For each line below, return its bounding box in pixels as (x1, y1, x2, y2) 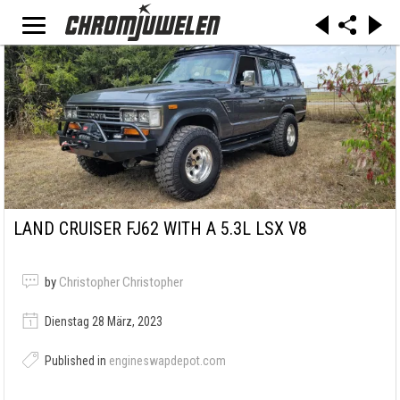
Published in (42, 354, 109, 369)
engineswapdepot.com (109, 354, 226, 369)
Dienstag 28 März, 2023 (42, 314, 162, 329)
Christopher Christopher (59, 274, 183, 291)
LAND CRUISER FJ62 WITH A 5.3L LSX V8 (13, 218, 307, 240)
